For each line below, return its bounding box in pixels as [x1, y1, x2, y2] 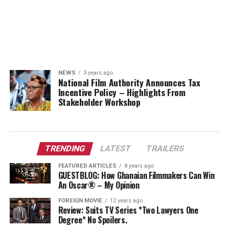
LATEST [99, 144, 132, 153]
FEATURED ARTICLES [58, 163, 117, 169]
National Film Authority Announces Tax [58, 76, 200, 89]
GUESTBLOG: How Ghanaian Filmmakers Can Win [58, 169, 215, 181]
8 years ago [124, 163, 154, 169]
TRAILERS [145, 144, 186, 153]
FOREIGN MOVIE [58, 197, 102, 204]
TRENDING [43, 144, 86, 153]
